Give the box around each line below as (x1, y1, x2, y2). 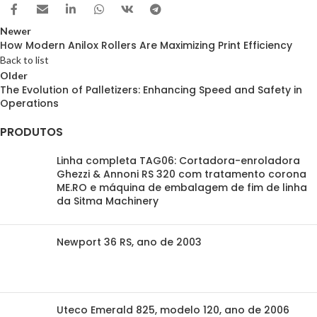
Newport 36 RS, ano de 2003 (57, 235, 202, 250)
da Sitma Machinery (57, 194, 158, 209)
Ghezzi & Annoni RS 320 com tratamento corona (57, 167, 306, 182)
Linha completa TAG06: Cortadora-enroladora (57, 154, 300, 168)
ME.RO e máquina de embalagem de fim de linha (57, 180, 307, 195)
